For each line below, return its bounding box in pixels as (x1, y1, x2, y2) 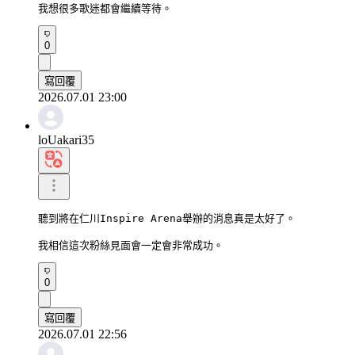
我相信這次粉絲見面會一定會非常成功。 (38, 239, 223, 251)
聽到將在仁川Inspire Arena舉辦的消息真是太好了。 (38, 212, 296, 224)
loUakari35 (38, 132, 94, 147)
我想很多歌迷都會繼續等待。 (38, 2, 172, 14)
